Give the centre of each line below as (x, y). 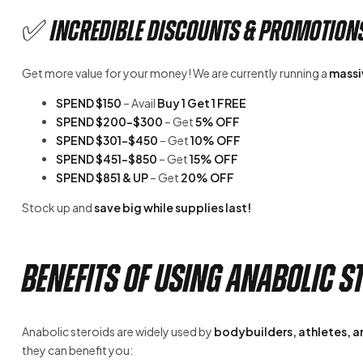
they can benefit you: (77, 350)
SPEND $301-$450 (107, 141)
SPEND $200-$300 (109, 122)
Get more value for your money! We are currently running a (175, 73)
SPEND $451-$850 (107, 159)
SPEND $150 (89, 103)
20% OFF (207, 178)
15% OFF (214, 159)
